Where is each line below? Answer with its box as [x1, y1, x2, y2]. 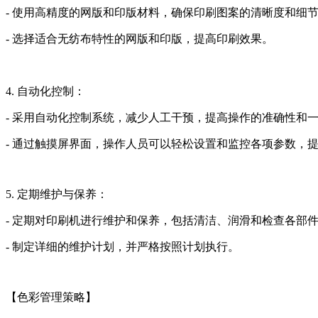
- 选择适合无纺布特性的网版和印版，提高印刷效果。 [6, 32, 273, 45]
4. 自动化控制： [6, 84, 85, 97]
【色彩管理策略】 [6, 290, 97, 303]
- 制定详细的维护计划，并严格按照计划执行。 [6, 240, 239, 253]
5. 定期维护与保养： [6, 187, 108, 200]
